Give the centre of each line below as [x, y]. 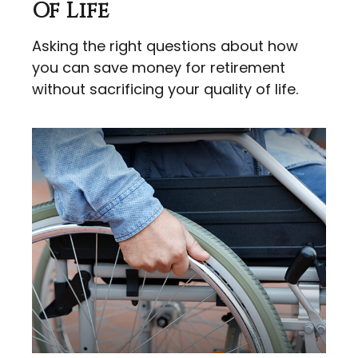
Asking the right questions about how [165, 46]
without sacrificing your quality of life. [165, 89]
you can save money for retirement [159, 68]
